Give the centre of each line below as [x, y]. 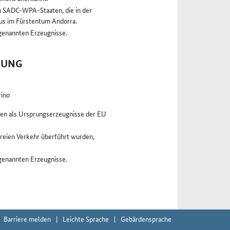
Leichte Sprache [86, 218]
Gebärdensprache [146, 218]
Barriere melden [27, 218]
